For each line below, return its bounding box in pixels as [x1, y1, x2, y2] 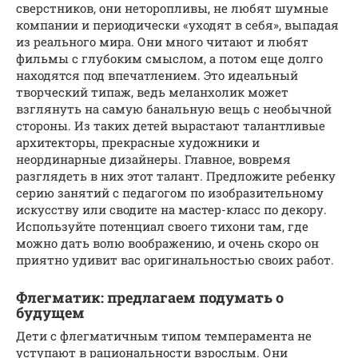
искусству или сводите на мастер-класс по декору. [16, 201, 327, 217]
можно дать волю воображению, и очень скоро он [16, 234, 319, 251]
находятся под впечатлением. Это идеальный [16, 66, 298, 83]
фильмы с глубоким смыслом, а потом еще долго [16, 50, 323, 66]
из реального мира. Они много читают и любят [16, 33, 308, 50]
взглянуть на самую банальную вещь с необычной [16, 100, 332, 117]
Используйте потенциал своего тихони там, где [16, 217, 308, 234]
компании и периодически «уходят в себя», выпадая [16, 16, 339, 33]
